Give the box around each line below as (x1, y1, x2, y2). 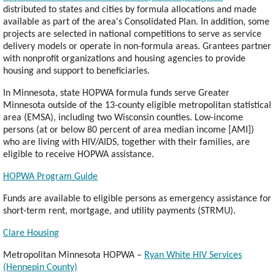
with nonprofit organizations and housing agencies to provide (3, 54, 246, 64)
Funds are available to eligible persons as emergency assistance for (3, 194, 271, 204)
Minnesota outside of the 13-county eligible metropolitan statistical (3, 101, 271, 111)
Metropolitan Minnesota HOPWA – (3, 250, 144, 261)
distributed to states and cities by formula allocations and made (3, 5, 257, 15)
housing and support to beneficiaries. (3, 66, 150, 77)
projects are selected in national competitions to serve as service (3, 29, 261, 40)
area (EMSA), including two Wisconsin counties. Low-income (3, 113, 243, 123)
